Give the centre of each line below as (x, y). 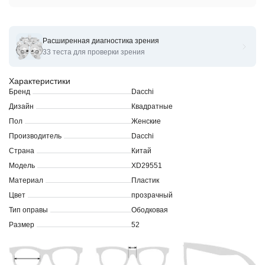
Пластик (145, 180)
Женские (146, 121)
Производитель (35, 136)
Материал (26, 180)
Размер (22, 225)
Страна (22, 151)
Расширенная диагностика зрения (101, 41)
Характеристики (40, 81)
